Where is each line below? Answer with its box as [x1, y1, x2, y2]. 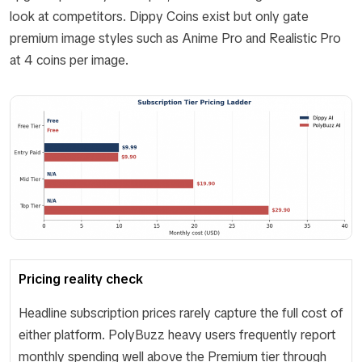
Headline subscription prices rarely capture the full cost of [19, 304, 343, 322]
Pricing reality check [19, 270, 143, 288]
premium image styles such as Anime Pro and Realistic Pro [10, 29, 341, 47]
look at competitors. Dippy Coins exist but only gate [10, 7, 309, 25]
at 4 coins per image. [10, 51, 128, 69]
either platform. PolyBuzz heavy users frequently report [19, 326, 336, 343]
